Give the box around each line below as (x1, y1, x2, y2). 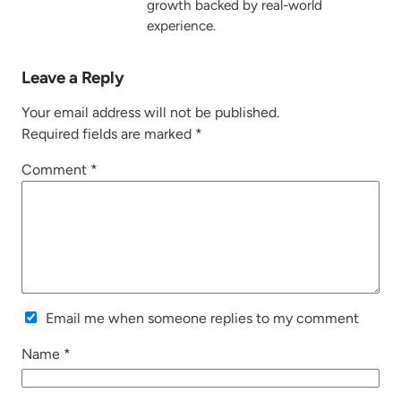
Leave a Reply (21, 66, 124, 88)
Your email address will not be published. (21, 103, 279, 121)
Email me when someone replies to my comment (46, 309, 359, 327)
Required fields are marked (21, 124, 195, 142)
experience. (147, 17, 216, 35)
